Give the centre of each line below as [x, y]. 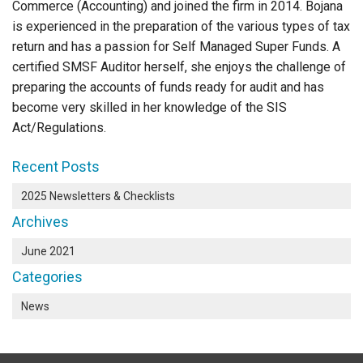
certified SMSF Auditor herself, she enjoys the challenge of [179, 66]
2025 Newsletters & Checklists [98, 196]
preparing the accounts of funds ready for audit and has [168, 87]
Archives [41, 222]
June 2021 [48, 252]
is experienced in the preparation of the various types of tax [181, 26]
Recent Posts [56, 167]
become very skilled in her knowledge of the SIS [149, 107]
